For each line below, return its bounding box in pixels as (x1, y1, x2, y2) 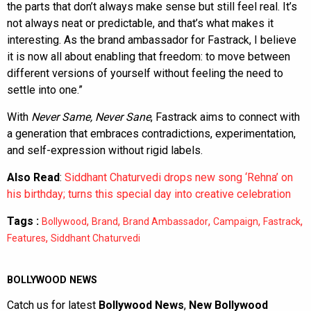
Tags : (7, 214, 39, 228)
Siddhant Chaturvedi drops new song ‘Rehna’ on (65, 170, 293, 184)
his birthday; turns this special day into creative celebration (7, 187, 291, 201)
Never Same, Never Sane (31, 110, 151, 124)
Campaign (213, 215, 258, 227)
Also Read (7, 170, 60, 184)
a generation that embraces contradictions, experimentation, (7, 126, 296, 140)
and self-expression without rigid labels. (7, 143, 203, 157)
